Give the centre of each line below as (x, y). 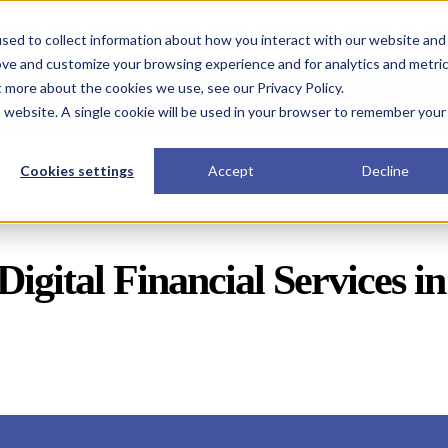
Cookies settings (77, 171)
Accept (231, 171)
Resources (400, 100)
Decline (385, 171)
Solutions (301, 100)
